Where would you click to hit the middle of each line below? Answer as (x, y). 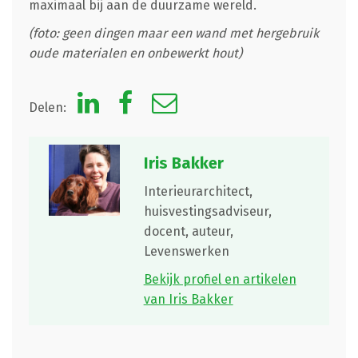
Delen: (49, 107)
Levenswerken (186, 251)
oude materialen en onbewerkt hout (133, 53)
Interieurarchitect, (198, 191)
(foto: (45, 33)
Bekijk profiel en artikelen (220, 279)
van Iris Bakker (188, 299)
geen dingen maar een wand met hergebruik (190, 33)
